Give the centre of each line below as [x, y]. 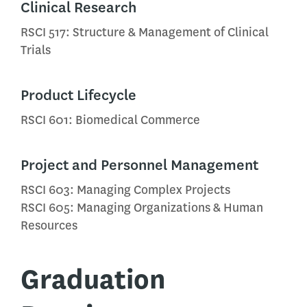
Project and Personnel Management [139, 165]
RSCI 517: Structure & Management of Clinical [145, 32]
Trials [36, 50]
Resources [49, 225]
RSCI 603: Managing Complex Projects [125, 190]
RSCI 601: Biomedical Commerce [110, 120]
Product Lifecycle [78, 95]
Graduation [93, 279]
